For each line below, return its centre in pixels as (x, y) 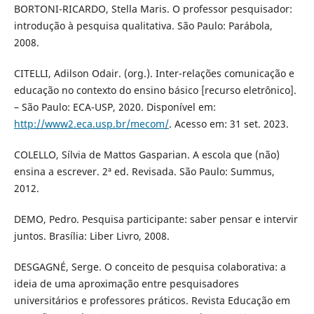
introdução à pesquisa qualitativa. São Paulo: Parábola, (143, 25)
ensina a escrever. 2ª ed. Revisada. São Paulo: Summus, (144, 171)
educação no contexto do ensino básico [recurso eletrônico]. (155, 90)
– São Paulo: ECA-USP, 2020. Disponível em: (115, 107)
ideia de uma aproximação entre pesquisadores (126, 283)
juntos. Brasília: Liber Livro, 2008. (91, 235)
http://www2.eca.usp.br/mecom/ (91, 123)
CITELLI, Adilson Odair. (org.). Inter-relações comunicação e (154, 73)
